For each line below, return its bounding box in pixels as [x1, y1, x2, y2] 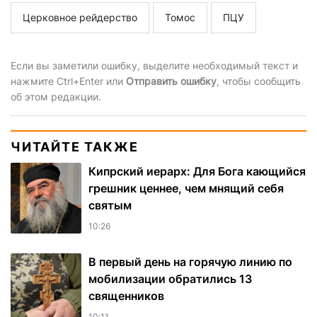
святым [88, 198, 132, 213]
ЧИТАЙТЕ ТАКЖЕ [11, 139, 139, 155]
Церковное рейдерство [23, 11, 137, 24]
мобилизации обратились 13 [88, 272, 252, 287]
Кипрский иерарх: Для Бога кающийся [88, 164, 306, 179]
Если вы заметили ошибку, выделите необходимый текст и [11, 59, 298, 72]
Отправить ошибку [126, 75, 217, 88]
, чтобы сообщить [217, 75, 301, 88]
